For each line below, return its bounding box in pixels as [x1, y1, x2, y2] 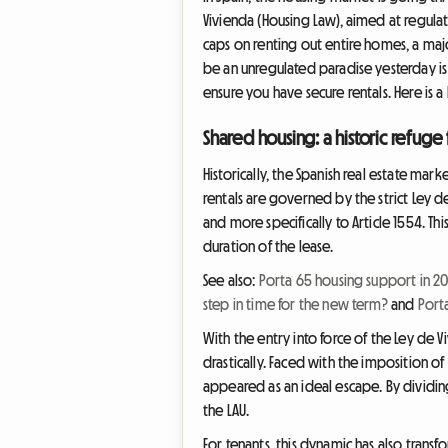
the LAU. [203, 401, 250, 418]
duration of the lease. [203, 237, 334, 254]
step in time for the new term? [203, 295, 388, 312]
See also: [203, 271, 259, 288]
